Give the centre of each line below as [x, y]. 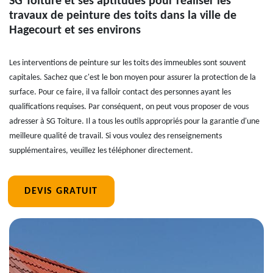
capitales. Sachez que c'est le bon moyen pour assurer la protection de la [133, 78]
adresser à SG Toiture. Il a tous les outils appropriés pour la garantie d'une [134, 122]
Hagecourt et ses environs [75, 30]
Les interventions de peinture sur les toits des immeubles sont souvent [128, 63]
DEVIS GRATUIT [61, 191]
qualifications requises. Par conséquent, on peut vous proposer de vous [129, 107]
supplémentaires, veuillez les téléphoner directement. [101, 151]
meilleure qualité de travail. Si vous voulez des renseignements [115, 136]
